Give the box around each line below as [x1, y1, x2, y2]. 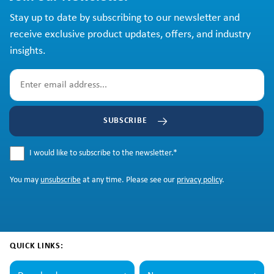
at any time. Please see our [81, 176, 177, 185]
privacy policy [177, 176, 222, 185]
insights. [10, 45, 46, 57]
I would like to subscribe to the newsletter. [29, 149, 176, 158]
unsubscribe [40, 176, 81, 185]
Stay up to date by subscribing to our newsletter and [10, 12, 240, 24]
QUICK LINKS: [10, 242, 64, 251]
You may [10, 176, 40, 185]
